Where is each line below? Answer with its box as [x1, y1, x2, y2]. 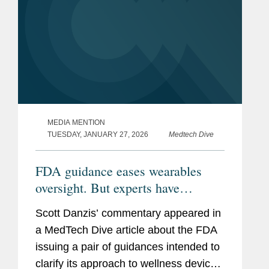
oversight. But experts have [35, 179, 180, 197]
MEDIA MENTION [47, 118, 105, 127]
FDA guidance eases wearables [35, 162, 202, 180]
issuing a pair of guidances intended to [35, 241, 220, 253]
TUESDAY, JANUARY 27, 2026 [47, 130, 148, 139]
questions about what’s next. [35, 196, 186, 214]
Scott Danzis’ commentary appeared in [35, 207, 221, 220]
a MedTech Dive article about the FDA [35, 224, 217, 237]
